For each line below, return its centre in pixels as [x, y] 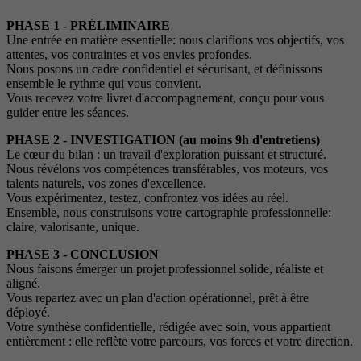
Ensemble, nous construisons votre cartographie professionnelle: [169, 213]
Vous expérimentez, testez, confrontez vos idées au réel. [147, 198]
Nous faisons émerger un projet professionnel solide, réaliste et [165, 269]
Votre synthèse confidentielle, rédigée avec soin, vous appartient [168, 327]
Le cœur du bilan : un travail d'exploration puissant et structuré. [166, 155]
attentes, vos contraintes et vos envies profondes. [129, 55]
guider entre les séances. [68, 113]
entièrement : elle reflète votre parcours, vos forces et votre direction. [180, 342]
